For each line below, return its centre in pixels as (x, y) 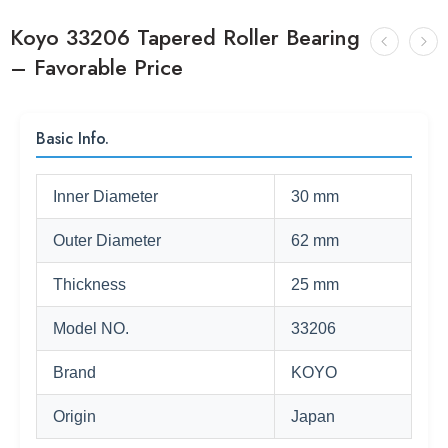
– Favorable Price (96, 67)
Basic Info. (72, 138)
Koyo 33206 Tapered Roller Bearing (185, 37)
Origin (74, 416)
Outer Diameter (107, 240)
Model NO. (91, 328)
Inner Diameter (105, 196)
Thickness (89, 284)
